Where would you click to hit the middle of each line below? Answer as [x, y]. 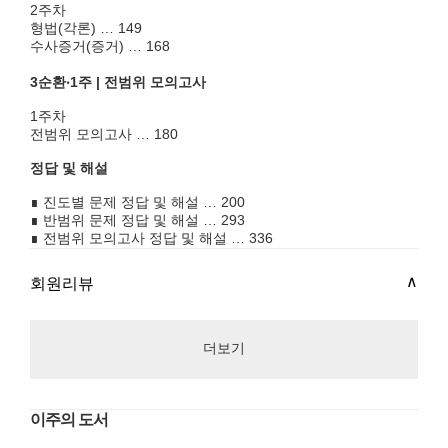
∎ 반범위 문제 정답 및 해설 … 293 [137, 220]
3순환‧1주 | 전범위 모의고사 [118, 82]
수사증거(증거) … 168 [100, 46]
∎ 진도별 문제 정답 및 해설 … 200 [137, 202]
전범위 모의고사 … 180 [104, 134]
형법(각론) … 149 [86, 28]
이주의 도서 [69, 419]
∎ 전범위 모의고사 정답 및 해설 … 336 [151, 238]
